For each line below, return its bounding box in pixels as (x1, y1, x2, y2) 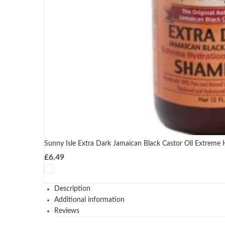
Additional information (54, 196, 125, 203)
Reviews (54, 207, 79, 214)
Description (54, 185, 90, 192)
